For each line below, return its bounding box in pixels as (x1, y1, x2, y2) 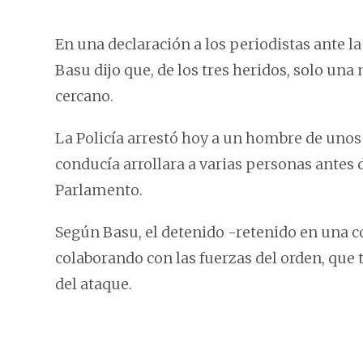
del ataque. (55, 275, 132, 294)
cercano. (55, 87, 113, 106)
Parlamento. (55, 181, 143, 200)
